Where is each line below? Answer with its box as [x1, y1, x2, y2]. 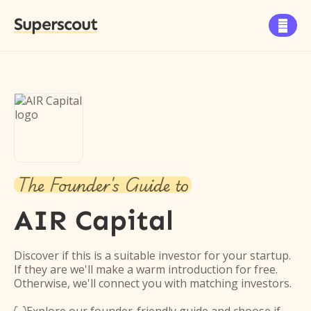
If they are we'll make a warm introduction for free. [14, 262, 278, 277]
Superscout [14, 14, 97, 35]
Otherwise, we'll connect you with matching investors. [14, 276, 292, 291]
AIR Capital [14, 203, 174, 237]
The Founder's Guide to [17, 171, 189, 199]
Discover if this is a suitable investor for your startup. [14, 248, 291, 263]
